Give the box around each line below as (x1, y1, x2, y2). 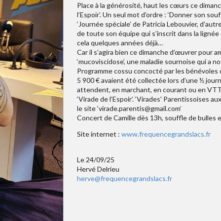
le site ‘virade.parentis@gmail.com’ (76, 104, 182, 112)
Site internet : (76, 129, 121, 138)
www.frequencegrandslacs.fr (121, 129, 211, 138)
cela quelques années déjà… (76, 38, 163, 47)
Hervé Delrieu (76, 164, 119, 173)
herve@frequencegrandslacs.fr (76, 174, 172, 183)
